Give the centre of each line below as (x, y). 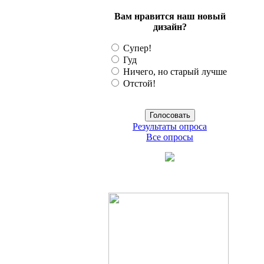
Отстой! (138, 84)
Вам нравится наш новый (170, 16)
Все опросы (170, 137)
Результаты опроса (170, 127)
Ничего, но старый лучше (174, 72)
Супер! (136, 48)
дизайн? (170, 27)
